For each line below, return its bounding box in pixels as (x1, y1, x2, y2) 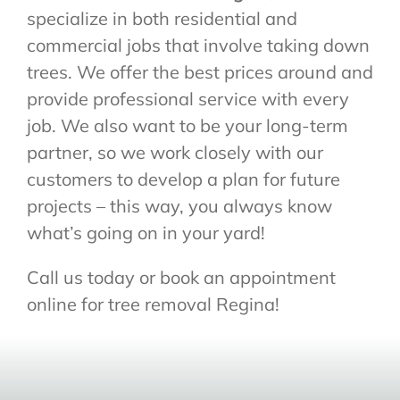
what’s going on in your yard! (26, 221, 265, 245)
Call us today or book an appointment (26, 266, 336, 289)
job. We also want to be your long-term (26, 114, 348, 137)
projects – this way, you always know (26, 195, 332, 218)
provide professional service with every (26, 87, 349, 111)
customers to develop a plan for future (26, 168, 340, 191)
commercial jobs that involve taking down (26, 34, 370, 57)
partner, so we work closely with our (26, 141, 323, 164)
